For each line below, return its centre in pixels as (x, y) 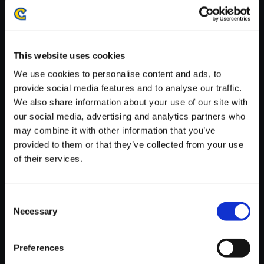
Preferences (39, 247)
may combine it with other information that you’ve (115, 130)
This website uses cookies (70, 55)
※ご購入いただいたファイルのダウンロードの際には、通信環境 (131, 14)
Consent (21, 199)
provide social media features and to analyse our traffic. (128, 88)
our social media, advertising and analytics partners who (129, 116)
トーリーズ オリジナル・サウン (170, 128)
